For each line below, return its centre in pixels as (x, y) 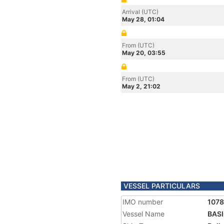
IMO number (143, 202)
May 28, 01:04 (143, 19)
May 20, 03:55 (144, 53)
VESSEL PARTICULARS (162, 186)
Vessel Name (143, 214)
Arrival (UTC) (140, 12)
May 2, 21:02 (141, 86)
